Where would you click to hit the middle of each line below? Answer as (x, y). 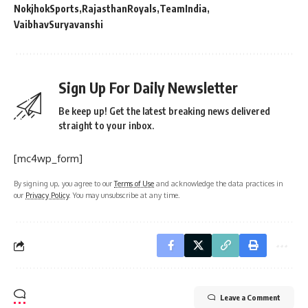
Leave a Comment (250, 298)
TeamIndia (183, 9)
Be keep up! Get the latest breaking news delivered (164, 111)
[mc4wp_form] (48, 159)
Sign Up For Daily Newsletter (148, 88)
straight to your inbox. (106, 126)
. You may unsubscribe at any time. (124, 195)
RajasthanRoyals (119, 9)
